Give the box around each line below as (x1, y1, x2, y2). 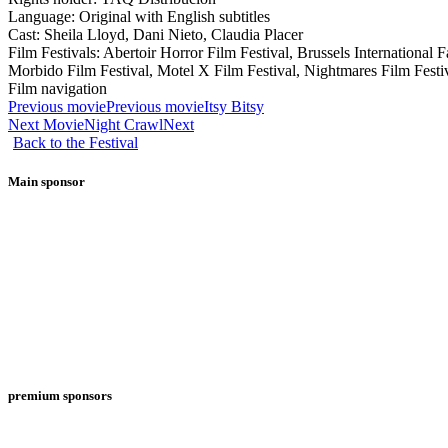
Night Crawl (84, 115, 163, 133)
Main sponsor (8, 173, 85, 189)
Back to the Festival (13, 133, 138, 151)
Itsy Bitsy (204, 97, 264, 115)
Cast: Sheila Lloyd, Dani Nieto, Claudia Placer (8, 25, 303, 43)
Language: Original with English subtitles (8, 7, 270, 25)
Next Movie (8, 115, 84, 133)
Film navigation (8, 79, 107, 97)
